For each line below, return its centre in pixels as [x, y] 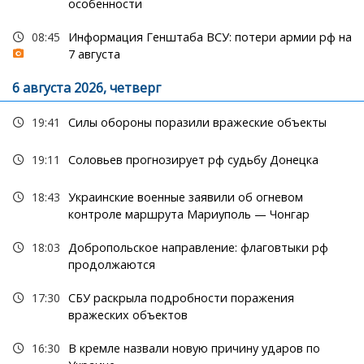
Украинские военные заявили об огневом [185, 197]
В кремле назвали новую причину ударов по [194, 349]
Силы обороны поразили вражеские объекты [197, 123]
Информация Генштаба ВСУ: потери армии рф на [210, 37]
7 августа [94, 54]
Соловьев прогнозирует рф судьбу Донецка [193, 160]
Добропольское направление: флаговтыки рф [198, 248]
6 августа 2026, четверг [87, 88]
